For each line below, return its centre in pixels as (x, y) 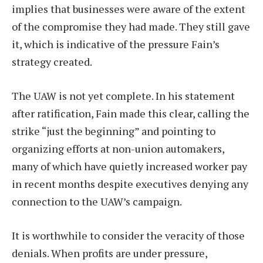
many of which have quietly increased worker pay (129, 166)
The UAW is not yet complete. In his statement (123, 96)
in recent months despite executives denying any (130, 184)
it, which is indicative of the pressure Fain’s (116, 44)
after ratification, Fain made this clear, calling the (131, 114)
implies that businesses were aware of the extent (129, 9)
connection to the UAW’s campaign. (97, 202)
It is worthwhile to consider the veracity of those (128, 235)
